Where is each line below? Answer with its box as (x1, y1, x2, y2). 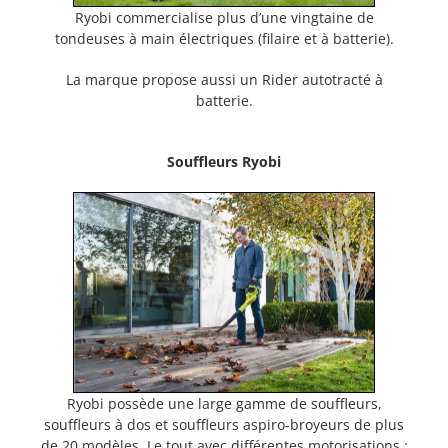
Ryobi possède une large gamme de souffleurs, (66, 394, 382, 414)
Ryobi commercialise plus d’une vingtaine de (74, 7, 374, 27)
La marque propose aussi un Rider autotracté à (65, 69, 383, 89)
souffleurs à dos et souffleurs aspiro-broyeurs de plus (44, 415, 404, 435)
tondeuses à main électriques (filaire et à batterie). (54, 28, 394, 48)
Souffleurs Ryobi (167, 151, 281, 171)
